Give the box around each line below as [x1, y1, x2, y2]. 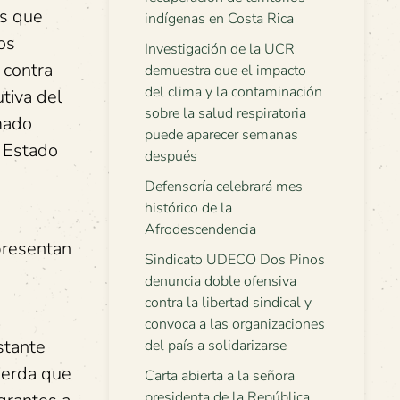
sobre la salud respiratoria [145, 104, 306, 123]
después [145, 146, 197, 166]
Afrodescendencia [145, 220, 256, 239]
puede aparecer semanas [145, 125, 298, 145]
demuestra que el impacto [145, 61, 306, 80]
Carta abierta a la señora [145, 366, 295, 386]
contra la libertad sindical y [145, 293, 312, 312]
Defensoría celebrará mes [145, 177, 303, 196]
